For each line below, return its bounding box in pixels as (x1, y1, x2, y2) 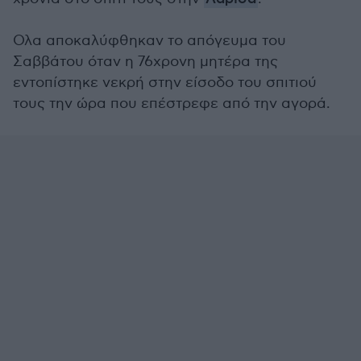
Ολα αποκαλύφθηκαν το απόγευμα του (13, 32, 286, 49)
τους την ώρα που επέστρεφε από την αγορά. (13, 95, 330, 112)
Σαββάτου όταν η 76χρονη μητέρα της (13, 53, 278, 70)
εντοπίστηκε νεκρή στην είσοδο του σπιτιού (13, 74, 317, 91)
